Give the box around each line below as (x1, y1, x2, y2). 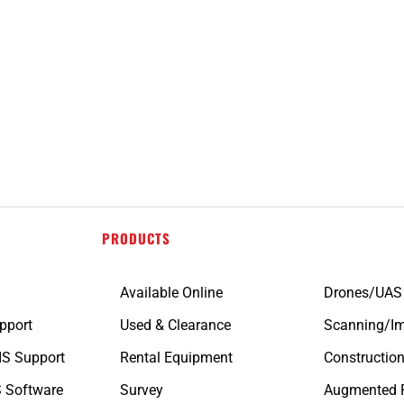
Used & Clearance (119, 316, 231, 334)
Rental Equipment (119, 348, 233, 366)
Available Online (119, 283, 223, 301)
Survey (119, 381, 163, 399)
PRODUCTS (101, 227, 170, 248)
